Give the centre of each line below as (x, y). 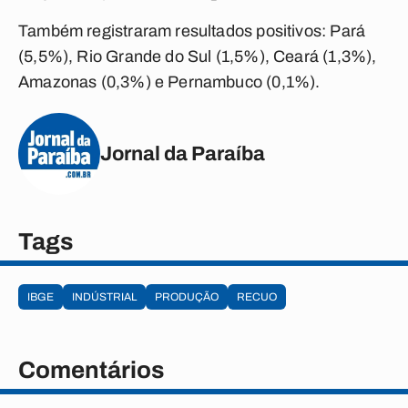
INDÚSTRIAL (104, 297)
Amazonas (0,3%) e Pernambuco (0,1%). (169, 82)
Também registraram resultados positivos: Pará (192, 31)
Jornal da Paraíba (183, 153)
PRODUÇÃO (187, 297)
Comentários (91, 370)
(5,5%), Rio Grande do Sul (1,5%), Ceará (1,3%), (198, 56)
